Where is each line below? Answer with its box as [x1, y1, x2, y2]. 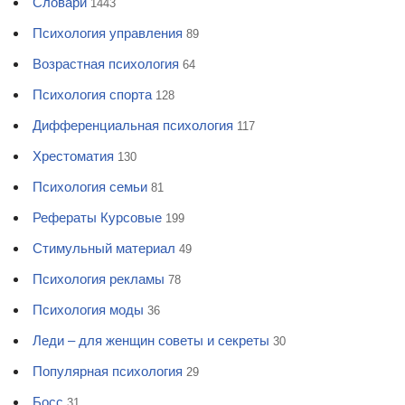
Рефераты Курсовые [33, 209, 162, 225]
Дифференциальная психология [33, 117, 233, 133]
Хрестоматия [33, 147, 114, 164]
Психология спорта [33, 86, 152, 102]
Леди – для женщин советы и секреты [33, 332, 269, 348]
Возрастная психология [33, 55, 179, 71]
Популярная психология [33, 363, 183, 379]
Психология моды [33, 301, 144, 317]
